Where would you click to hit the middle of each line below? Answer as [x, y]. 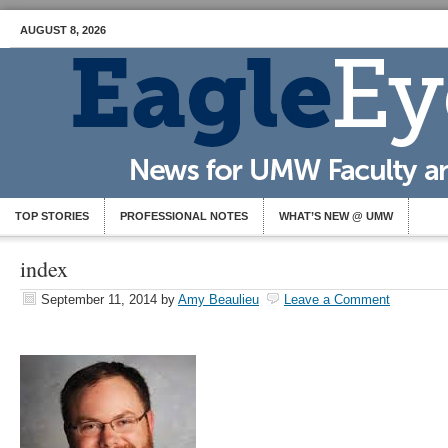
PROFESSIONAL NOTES [184, 216]
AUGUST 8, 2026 [63, 30]
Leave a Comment [337, 299]
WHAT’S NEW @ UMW [336, 216]
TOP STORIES [52, 216]
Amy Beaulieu [218, 299]
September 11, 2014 [99, 299]
